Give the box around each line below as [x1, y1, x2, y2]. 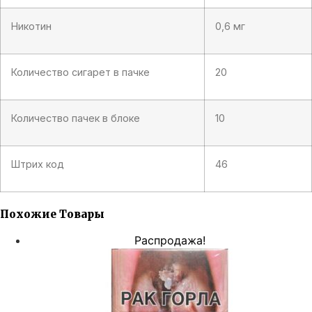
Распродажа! [134, 233, 205, 247]
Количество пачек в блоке [11, 111, 140, 124]
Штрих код [11, 157, 64, 170]
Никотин [11, 19, 52, 32]
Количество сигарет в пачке [11, 65, 150, 78]
